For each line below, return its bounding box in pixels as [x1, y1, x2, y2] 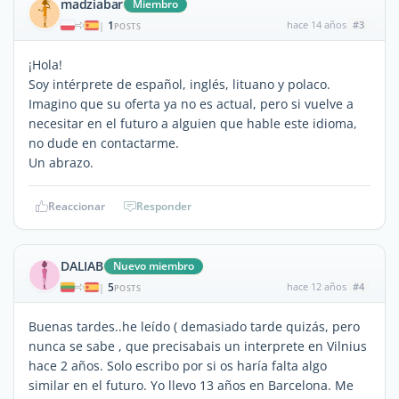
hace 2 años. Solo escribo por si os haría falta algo [28, 356, 327, 374]
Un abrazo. [28, 153, 94, 171]
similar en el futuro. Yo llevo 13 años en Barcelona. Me [28, 376, 354, 394]
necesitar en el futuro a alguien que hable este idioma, [28, 114, 357, 132]
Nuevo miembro [112, 257, 194, 273]
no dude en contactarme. [28, 134, 179, 151]
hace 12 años [286, 279, 346, 293]
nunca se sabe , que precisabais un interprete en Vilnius [28, 337, 367, 354]
